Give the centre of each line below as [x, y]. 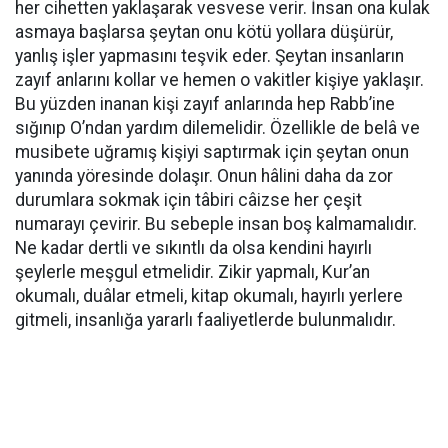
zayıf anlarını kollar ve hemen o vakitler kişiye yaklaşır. [219, 80]
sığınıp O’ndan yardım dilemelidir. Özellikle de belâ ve [217, 128]
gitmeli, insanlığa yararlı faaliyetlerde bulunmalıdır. [205, 320]
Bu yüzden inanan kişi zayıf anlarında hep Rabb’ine [205, 104]
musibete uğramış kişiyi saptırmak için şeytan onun [212, 152]
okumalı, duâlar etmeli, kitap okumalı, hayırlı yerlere [209, 296]
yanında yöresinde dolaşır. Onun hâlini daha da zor [204, 176]
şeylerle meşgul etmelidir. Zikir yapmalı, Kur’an [192, 272]
